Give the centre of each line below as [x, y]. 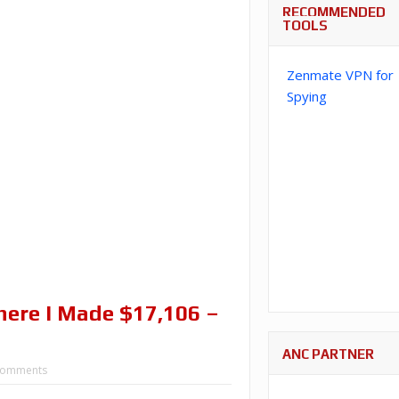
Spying [306, 96]
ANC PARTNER [328, 354]
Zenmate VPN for [340, 75]
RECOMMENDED [334, 12]
